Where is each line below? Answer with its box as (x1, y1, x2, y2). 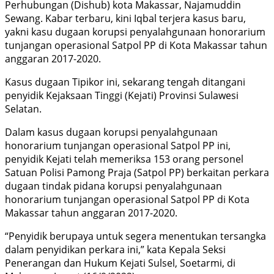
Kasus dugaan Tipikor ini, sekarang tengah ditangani (5, 75, 245, 89)
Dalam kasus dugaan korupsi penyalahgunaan (5, 125, 218, 139)
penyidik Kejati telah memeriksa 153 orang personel (5, 152, 243, 166)
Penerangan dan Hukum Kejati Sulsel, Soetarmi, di (5, 256, 235, 270)
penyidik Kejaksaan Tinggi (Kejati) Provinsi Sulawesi (5, 89, 239, 103)
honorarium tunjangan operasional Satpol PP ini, (5, 139, 231, 153)
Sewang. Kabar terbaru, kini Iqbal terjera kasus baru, (5, 12, 246, 26)
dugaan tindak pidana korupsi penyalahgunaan (5, 179, 222, 193)
